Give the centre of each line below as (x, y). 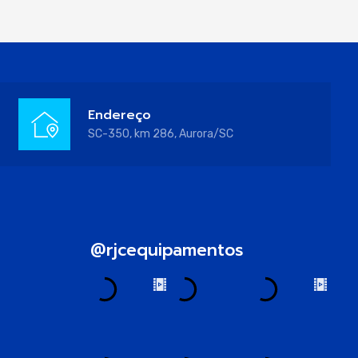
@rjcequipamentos (167, 250)
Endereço (119, 115)
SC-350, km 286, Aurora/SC (161, 133)
